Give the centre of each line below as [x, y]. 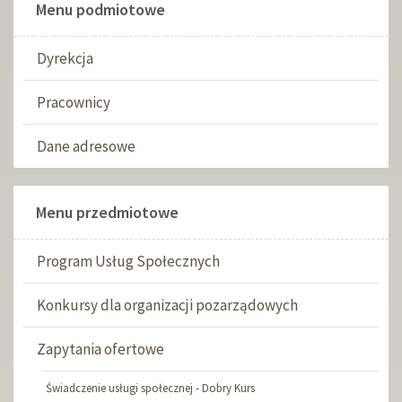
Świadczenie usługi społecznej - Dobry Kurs [150, 388]
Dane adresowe [86, 146]
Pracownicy [74, 102]
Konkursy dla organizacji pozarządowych [167, 305]
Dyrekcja [65, 58]
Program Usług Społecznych [128, 261]
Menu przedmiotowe [107, 212]
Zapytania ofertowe [100, 349]
